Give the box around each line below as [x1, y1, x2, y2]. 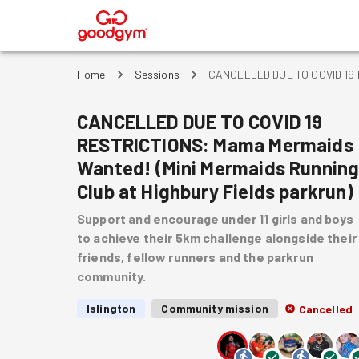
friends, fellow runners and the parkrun [77, 249, 313, 264]
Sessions [134, 67, 179, 81]
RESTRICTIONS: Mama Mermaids [77, 133, 353, 156]
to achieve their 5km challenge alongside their [77, 230, 357, 245]
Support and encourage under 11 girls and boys [77, 211, 353, 226]
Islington [87, 301, 136, 315]
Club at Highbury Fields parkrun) [77, 179, 354, 203]
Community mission [161, 301, 268, 315]
